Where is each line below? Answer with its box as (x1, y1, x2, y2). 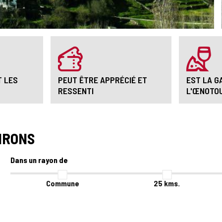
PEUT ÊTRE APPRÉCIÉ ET (58, 74, 147, 85)
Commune (46, 178, 79, 188)
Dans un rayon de (10, 155, 68, 165)
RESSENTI (58, 85, 94, 96)
